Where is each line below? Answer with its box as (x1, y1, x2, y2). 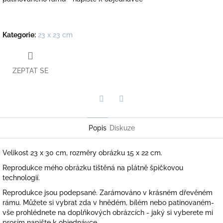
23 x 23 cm (38, 30, 73, 39)
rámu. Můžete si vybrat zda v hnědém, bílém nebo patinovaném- (2, 199, 214, 207)
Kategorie (2, 30, 34, 39)
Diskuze (109, 124, 135, 132)
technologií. (2, 174, 40, 182)
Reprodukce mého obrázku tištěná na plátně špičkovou (2, 164, 183, 172)
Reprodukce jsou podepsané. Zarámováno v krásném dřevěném (2, 189, 213, 197)
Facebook (121, 109, 153, 117)
